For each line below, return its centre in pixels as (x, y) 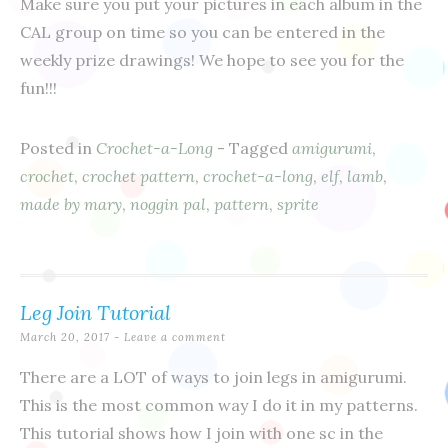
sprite (298, 203)
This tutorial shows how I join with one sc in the (201, 432)
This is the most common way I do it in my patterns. (219, 404)
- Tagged (254, 147)
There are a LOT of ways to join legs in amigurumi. (213, 376)
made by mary (71, 203)
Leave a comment (175, 336)
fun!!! (38, 87)
